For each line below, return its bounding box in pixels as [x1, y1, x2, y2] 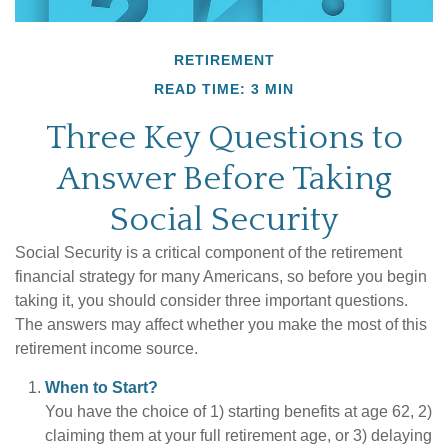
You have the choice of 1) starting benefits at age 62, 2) [45, 403, 432, 420]
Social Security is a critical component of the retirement [15, 244, 402, 261]
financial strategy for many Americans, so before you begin [15, 268, 427, 285]
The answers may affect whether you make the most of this [15, 316, 427, 333]
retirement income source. [15, 340, 198, 357]
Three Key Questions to [45, 119, 403, 157]
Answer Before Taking [56, 160, 392, 198]
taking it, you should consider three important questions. [15, 292, 408, 309]
